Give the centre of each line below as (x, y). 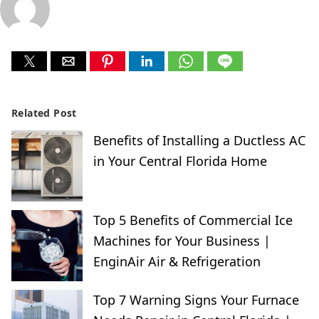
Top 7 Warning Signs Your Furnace (196, 300)
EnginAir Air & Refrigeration (177, 261)
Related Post (44, 113)
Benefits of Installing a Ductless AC (199, 140)
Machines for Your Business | (182, 241)
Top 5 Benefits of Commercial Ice (193, 220)
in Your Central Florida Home (180, 161)
